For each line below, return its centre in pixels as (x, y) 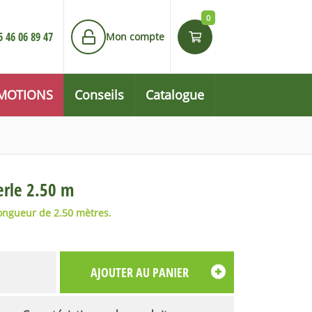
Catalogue (175, 95)
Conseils (99, 95)
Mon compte (135, 37)
